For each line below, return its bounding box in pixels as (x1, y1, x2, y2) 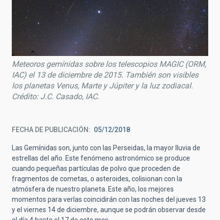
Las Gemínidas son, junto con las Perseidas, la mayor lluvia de (12, 144, 200, 152)
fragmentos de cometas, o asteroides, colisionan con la (12, 175, 182, 183)
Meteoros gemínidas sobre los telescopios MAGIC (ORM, (12, 59, 206, 69)
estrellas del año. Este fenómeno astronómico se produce (12, 154, 190, 163)
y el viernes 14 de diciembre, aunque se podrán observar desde (12, 206, 206, 214)
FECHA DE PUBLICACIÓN (12, 126, 88, 134)
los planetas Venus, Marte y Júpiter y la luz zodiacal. (12, 81, 193, 91)
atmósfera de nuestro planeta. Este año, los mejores (12, 185, 174, 193)
